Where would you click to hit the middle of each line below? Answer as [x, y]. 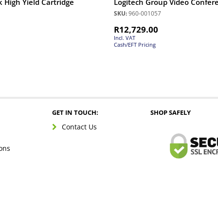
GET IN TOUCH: [75, 112]
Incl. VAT [125, 37]
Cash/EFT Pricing [135, 44]
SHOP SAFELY [170, 112]
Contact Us [79, 127]
